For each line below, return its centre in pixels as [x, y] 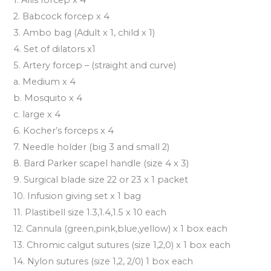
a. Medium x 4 [45, 81]
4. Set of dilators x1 [55, 49]
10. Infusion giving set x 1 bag [77, 196]
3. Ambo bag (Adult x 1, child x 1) [84, 32]
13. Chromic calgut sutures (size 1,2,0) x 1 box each [122, 245]
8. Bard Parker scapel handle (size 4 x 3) [101, 163]
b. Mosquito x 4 [48, 98]
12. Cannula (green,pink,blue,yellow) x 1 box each [121, 228]
